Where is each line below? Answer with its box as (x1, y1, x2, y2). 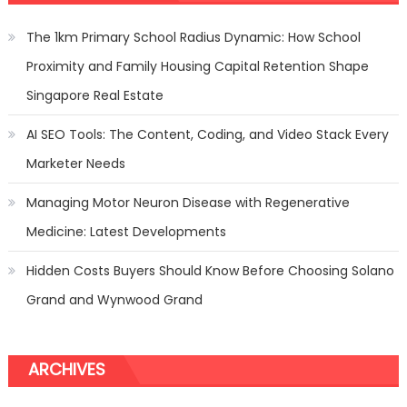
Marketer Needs (25, 154, 125, 174)
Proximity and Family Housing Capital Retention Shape (25, 57, 369, 76)
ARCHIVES (27, 358, 105, 382)
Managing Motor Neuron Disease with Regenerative (25, 194, 350, 213)
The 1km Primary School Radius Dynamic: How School (25, 28, 361, 47)
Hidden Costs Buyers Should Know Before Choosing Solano (25, 262, 394, 281)
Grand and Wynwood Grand (25, 291, 203, 310)
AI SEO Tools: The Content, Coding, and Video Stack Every (25, 125, 389, 144)
